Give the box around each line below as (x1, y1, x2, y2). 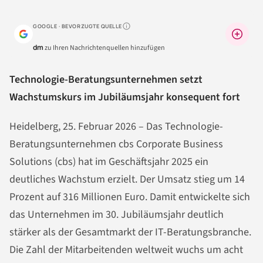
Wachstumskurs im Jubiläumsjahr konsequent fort (9, 89, 240, 104)
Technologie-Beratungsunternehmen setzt (9, 72, 203, 87)
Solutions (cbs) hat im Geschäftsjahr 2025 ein (9, 154, 208, 169)
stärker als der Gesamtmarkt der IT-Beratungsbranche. (9, 224, 251, 240)
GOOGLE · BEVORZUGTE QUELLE (33, 22, 123, 30)
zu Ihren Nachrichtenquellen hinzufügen (43, 42, 165, 53)
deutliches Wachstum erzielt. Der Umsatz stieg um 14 (9, 171, 245, 187)
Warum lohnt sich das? (122, 25, 184, 35)
